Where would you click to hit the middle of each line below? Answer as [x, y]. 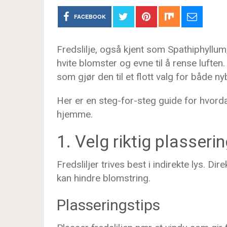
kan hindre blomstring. [104, 178]
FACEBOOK [90, 16]
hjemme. [75, 114]
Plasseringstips [108, 205]
